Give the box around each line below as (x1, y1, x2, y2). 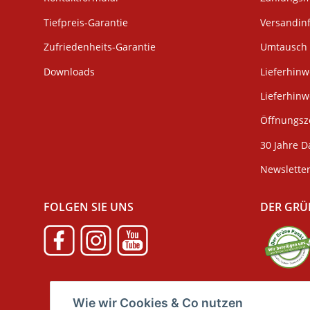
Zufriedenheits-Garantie (44, 40, 156, 54)
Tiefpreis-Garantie (44, 15, 128, 29)
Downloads (44, 64, 95, 78)
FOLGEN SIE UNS (44, 199, 134, 215)
